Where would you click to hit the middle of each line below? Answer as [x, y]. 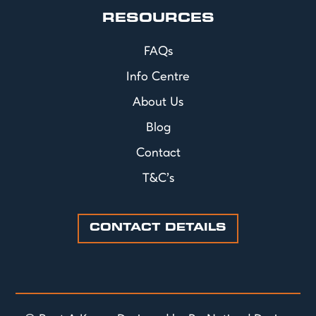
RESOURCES [158, 19]
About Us [158, 103]
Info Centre [158, 77]
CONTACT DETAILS [158, 229]
